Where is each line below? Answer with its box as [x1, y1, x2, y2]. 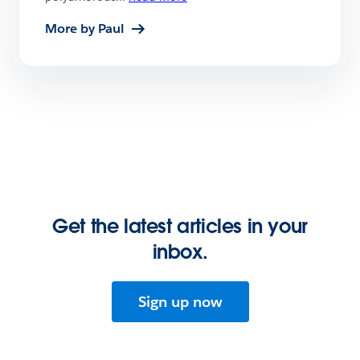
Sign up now [137, 292, 223, 311]
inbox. [152, 239, 208, 264]
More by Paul [45, 19, 125, 37]
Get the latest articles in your [52, 213, 308, 239]
